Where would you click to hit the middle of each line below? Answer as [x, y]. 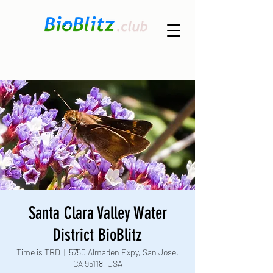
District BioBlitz [97, 235]
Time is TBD [38, 252]
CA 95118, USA [97, 264]
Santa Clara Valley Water [97, 213]
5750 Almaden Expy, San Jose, [124, 252]
